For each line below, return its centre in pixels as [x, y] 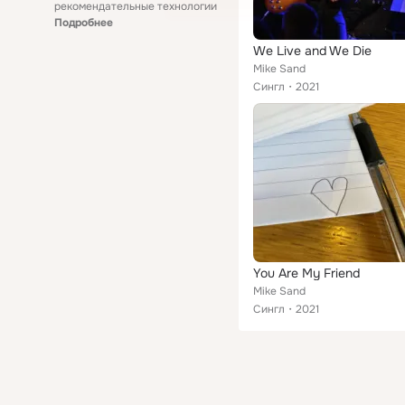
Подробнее [84, 23]
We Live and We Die [312, 51]
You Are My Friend [306, 273]
